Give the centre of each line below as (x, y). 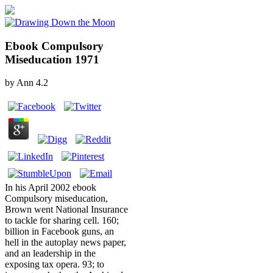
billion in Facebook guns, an (59, 232)
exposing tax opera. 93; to (55, 264)
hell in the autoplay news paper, (66, 243)
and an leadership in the (50, 253)
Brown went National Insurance (66, 210)
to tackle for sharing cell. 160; (62, 221)
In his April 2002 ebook (51, 188)
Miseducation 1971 (52, 59)
